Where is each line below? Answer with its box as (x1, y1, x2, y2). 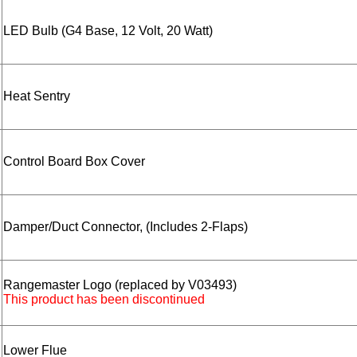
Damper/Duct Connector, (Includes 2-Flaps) (3, 220, 248, 234)
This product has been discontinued (3, 292, 205, 307)
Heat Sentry (3, 89, 70, 104)
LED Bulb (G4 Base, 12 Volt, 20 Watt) (3, 24, 213, 38)
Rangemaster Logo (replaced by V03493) (3, 278, 237, 292)
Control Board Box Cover (3, 155, 145, 169)
